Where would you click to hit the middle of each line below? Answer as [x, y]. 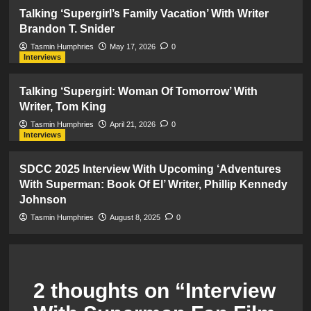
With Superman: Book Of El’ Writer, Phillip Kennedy [153, 185]
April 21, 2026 [132, 125]
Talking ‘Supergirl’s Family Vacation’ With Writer [144, 14]
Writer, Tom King [62, 107]
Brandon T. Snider [67, 29]
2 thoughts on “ [109, 291]
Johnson [43, 200]
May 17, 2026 [132, 47]
